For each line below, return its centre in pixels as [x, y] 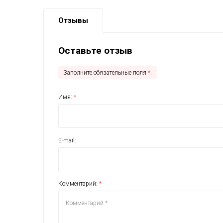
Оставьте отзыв [95, 50]
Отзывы [73, 20]
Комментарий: [79, 183]
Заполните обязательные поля [106, 72]
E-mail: [67, 140]
